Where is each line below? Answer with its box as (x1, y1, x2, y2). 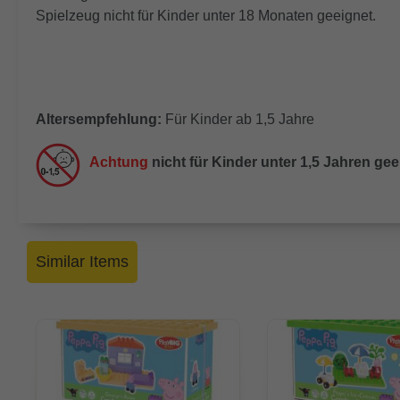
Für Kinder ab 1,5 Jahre (162, 112, 314, 128)
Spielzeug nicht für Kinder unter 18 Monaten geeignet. (36, 8, 376, 24)
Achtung (89, 154, 148, 171)
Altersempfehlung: (36, 112, 162, 128)
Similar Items (36, 253, 129, 271)
